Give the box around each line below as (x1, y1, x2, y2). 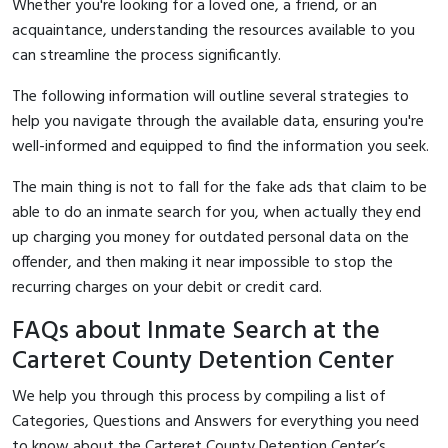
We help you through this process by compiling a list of (12, 383, 386, 410)
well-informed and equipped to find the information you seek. (12, 133, 429, 160)
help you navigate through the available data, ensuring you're (12, 108, 424, 135)
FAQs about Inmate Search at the (12, 310, 380, 352)
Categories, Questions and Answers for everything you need (12, 408, 419, 435)
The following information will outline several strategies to (12, 83, 409, 110)
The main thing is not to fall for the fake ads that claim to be (12, 174, 427, 201)
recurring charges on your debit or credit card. (12, 274, 322, 301)
